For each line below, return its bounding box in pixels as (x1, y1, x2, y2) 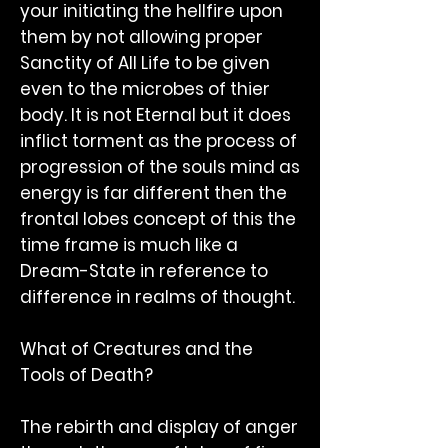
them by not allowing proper (20, 25, 263, 49)
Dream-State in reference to (20, 259, 268, 283)
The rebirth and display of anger (20, 415, 298, 439)
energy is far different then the (20, 181, 287, 205)
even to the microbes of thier (20, 77, 270, 101)
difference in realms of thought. (20, 285, 295, 309)
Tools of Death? (20, 363, 153, 387)
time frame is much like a (20, 233, 238, 257)
